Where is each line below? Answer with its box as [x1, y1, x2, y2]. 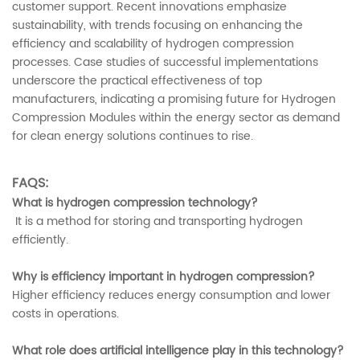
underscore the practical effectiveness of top [12, 72, 262, 91]
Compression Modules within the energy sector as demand [12, 108, 340, 128]
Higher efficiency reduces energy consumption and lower [12, 286, 330, 305]
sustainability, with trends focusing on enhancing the [12, 16, 303, 35]
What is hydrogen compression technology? [12, 194, 258, 213]
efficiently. [12, 231, 68, 250]
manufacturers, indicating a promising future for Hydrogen [12, 90, 336, 109]
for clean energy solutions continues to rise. [12, 127, 253, 146]
